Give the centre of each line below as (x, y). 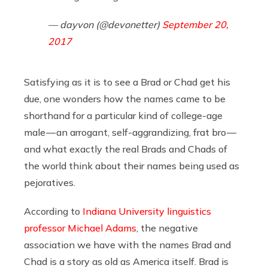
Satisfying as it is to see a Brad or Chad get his (127, 82)
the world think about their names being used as (132, 166)
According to (53, 211)
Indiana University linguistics (147, 211)
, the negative (167, 228)
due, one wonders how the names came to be (125, 99)
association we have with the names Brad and (127, 245)
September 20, (195, 25)
